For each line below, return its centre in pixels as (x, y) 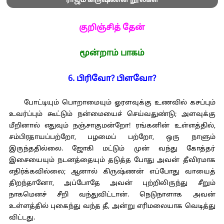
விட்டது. (22, 218)
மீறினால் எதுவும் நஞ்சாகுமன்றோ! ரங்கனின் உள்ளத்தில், (112, 126)
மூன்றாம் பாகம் (112, 53)
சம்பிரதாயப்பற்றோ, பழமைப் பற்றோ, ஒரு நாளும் (112, 137)
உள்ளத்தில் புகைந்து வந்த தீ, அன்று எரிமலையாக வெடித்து (112, 206)
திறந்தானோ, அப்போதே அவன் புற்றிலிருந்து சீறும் (112, 183)
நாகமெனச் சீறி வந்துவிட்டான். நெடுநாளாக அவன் (112, 195)
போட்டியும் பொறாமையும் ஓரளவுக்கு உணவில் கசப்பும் (112, 103)
